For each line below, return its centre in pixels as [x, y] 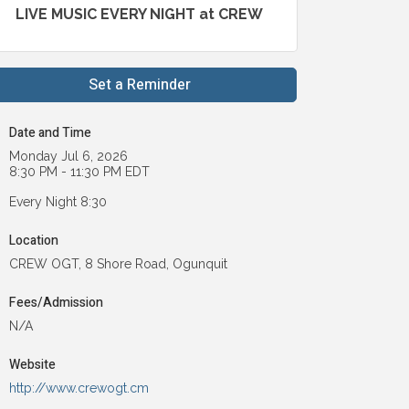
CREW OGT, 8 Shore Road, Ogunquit [119, 263]
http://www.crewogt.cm [79, 388]
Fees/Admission [57, 302]
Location [34, 240]
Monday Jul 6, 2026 [69, 156]
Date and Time [51, 132]
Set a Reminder [139, 84]
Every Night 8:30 [58, 201]
